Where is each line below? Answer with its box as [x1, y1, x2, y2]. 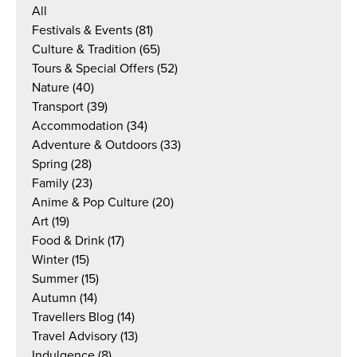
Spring [32, 155, 68, 172]
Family [32, 175, 69, 191]
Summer [32, 270, 78, 287]
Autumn [32, 289, 76, 306]
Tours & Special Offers [32, 60, 154, 76]
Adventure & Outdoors [32, 136, 157, 153]
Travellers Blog [32, 308, 114, 325]
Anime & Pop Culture [32, 194, 149, 210]
